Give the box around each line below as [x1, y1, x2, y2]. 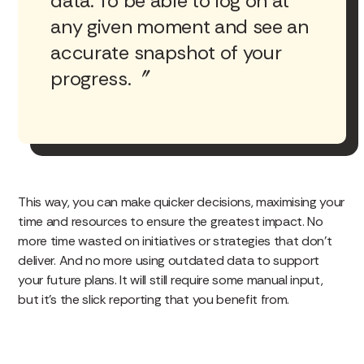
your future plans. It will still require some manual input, [18, 271, 323, 288]
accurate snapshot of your [50, 39, 282, 65]
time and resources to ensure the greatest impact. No [18, 212, 323, 230]
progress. [50, 65, 132, 91]
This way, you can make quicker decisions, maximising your [18, 193, 345, 210]
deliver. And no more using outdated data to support [18, 251, 320, 269]
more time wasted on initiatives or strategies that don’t [18, 232, 332, 249]
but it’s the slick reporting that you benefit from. [18, 290, 290, 308]
